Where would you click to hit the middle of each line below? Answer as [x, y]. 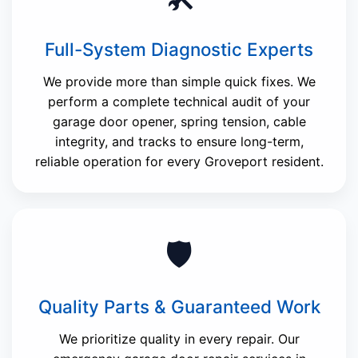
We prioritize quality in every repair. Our [179, 339]
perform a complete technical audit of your [179, 102]
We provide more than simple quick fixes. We [179, 82]
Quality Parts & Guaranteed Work [179, 307]
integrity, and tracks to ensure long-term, [179, 142]
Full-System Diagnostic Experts [179, 50]
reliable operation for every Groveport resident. [179, 162]
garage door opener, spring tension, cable [179, 122]
